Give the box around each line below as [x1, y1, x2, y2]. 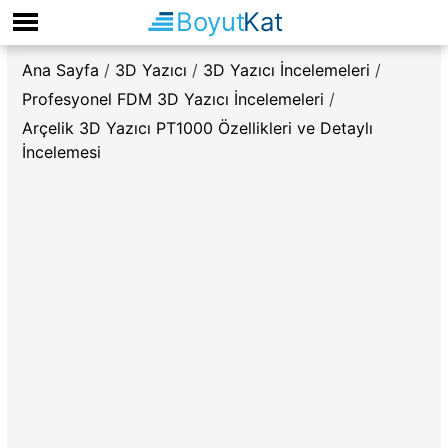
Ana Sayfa [22, 60, 99, 80]
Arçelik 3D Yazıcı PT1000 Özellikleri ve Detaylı [22, 118, 373, 138]
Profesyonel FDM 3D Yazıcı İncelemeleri [22, 89, 324, 109]
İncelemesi [22, 142, 101, 162]
